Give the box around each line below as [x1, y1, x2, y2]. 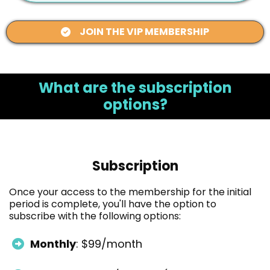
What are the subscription [38, 77, 232, 98]
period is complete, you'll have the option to [9, 196, 216, 211]
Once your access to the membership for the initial [9, 184, 251, 199]
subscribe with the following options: [9, 209, 181, 223]
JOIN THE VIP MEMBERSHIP [80, 24, 209, 39]
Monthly [30, 236, 76, 251]
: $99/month [76, 236, 142, 251]
